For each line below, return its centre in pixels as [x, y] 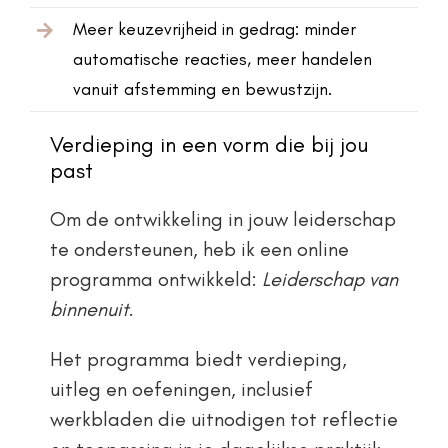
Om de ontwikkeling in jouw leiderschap [222, 218]
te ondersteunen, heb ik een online [199, 248]
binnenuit [89, 308]
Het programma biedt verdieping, [198, 358]
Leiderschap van [329, 278]
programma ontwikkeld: [155, 278]
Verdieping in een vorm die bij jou [208, 144]
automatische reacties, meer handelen [223, 59]
